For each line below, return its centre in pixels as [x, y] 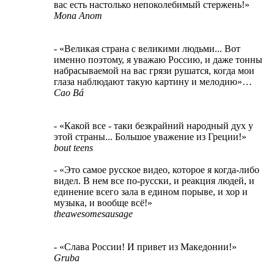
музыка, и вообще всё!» [103, 202]
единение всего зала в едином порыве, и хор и [151, 191]
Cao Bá [69, 92]
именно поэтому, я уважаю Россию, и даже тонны [158, 59]
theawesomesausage [93, 213]
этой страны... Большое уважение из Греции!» [150, 136]
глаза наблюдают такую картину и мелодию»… [153, 81]
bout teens [73, 147]
